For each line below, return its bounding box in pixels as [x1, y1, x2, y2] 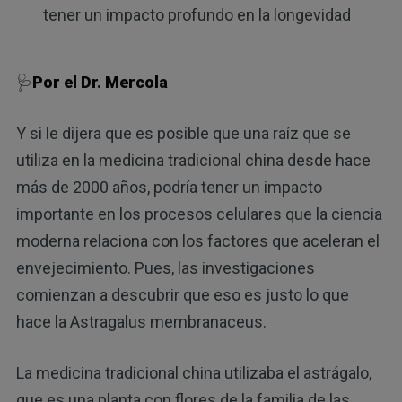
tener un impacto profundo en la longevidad [42, 5, 351, 25]
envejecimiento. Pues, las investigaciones [15, 258, 315, 277]
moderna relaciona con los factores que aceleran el [15, 231, 380, 250]
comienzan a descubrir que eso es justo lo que [15, 284, 349, 304]
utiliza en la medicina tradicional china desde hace [15, 150, 371, 170]
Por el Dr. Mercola [31, 72, 168, 92]
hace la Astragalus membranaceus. [15, 311, 267, 331]
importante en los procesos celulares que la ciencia [15, 204, 382, 223]
